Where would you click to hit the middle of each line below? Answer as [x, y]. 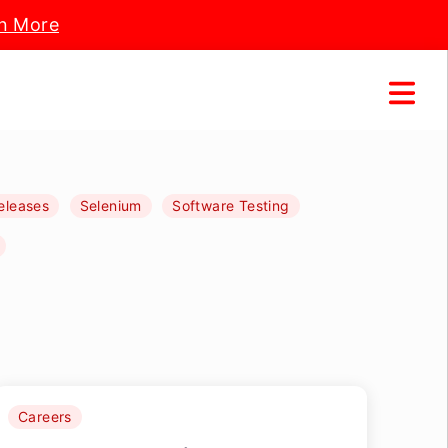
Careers [45, 416]
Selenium [110, 205]
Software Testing [231, 205]
